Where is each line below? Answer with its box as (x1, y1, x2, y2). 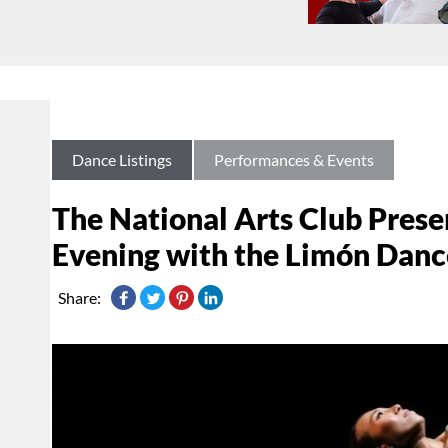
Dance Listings (72, 150, 172, 170)
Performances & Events (214, 150, 374, 170)
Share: (58, 288, 101, 308)
